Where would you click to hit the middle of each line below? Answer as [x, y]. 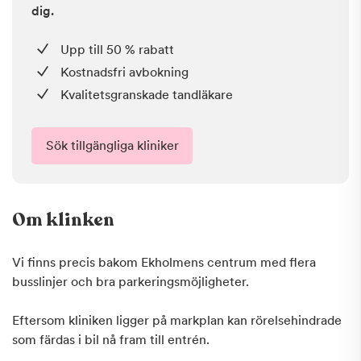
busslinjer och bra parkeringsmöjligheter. [131, 282]
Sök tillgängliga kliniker [112, 145]
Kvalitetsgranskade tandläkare [147, 95]
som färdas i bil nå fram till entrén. [111, 340]
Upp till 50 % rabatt [117, 50]
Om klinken [63, 220]
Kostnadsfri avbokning [124, 72]
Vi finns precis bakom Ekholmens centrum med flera [164, 262]
